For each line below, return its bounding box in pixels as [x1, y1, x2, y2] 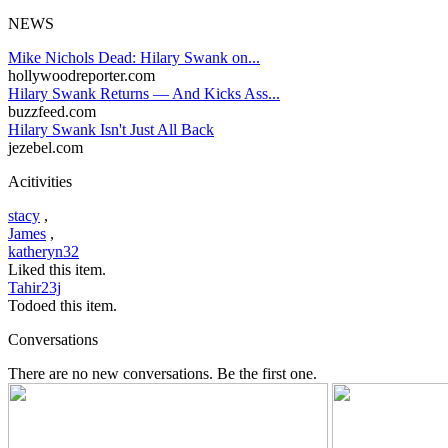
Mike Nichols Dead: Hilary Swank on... [8, 48, 260, 66]
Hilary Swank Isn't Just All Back [8, 120, 214, 138]
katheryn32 [8, 242, 79, 260]
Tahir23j [8, 278, 61, 296]
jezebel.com [8, 138, 83, 156]
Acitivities [8, 172, 72, 190]
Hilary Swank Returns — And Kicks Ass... [8, 84, 280, 102]
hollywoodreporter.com [8, 66, 155, 84]
